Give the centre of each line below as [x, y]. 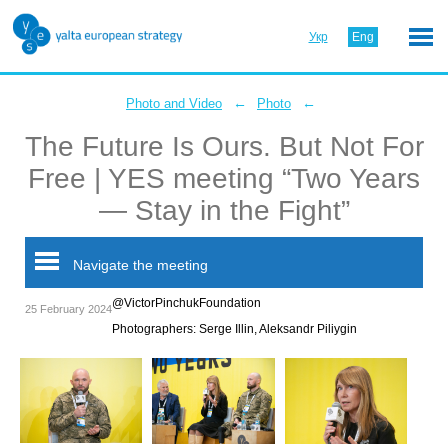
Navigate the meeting [138, 265]
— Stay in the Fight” [224, 210]
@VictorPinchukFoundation [186, 303]
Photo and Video [174, 103]
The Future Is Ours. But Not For [224, 146]
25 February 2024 [68, 309]
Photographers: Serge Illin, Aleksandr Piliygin [234, 329]
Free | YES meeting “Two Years [224, 178]
